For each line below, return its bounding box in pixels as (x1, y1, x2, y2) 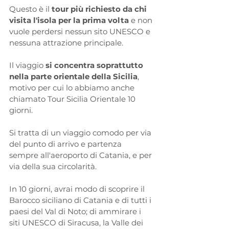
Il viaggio (9, 60, 45, 70)
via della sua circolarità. (9, 161, 97, 171)
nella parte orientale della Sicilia (9, 71, 138, 81)
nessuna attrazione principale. (9, 37, 123, 48)
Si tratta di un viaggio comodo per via (9, 127, 153, 138)
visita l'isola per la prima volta (9, 15, 129, 25)
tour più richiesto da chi (52, 4, 149, 14)
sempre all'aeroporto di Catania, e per (9, 150, 154, 160)
